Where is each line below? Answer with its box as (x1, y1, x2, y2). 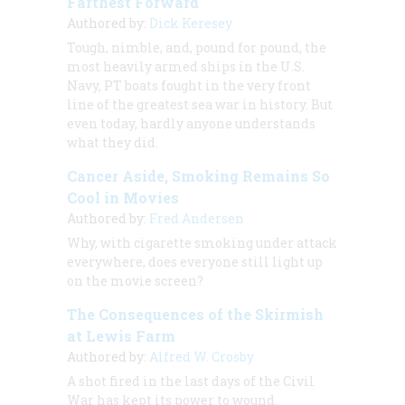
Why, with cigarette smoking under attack (67, 233, 337, 251)
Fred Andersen (149, 209, 244, 227)
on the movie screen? (67, 271, 203, 289)
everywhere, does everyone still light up (67, 252, 323, 270)
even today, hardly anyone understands (67, 114, 316, 132)
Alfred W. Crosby (149, 347, 254, 365)
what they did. (67, 133, 158, 151)
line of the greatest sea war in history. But (67, 95, 333, 113)
